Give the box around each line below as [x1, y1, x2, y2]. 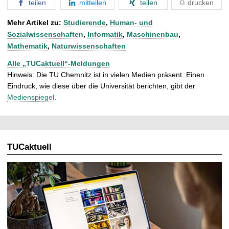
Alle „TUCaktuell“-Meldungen [7, 59, 110, 67]
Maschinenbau [127, 30, 178, 38]
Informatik [87, 30, 123, 38]
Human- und [110, 18, 153, 27]
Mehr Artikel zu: [7, 18, 63, 27]
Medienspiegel [7, 93, 54, 101]
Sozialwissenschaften [7, 30, 83, 38]
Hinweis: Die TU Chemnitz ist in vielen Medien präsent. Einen [7, 70, 204, 79]
